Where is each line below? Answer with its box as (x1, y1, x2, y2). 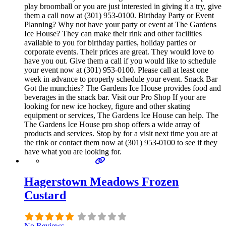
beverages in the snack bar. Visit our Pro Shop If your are (24, 92, 206, 101)
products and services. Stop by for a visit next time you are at (24, 129, 217, 138)
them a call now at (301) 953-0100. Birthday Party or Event (24, 11, 214, 20)
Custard (24, 189, 66, 202)
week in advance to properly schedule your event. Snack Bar (24, 74, 217, 83)
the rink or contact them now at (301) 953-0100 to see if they (24, 138, 217, 147)
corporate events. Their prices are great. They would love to (24, 47, 214, 56)
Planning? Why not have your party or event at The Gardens (24, 20, 216, 29)
